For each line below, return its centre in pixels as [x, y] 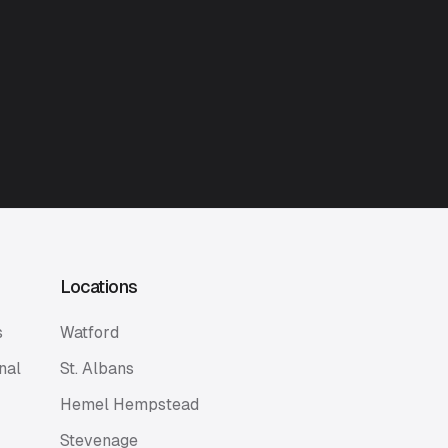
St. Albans [96, 368]
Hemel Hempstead [129, 404]
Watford [89, 332]
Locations [98, 286]
